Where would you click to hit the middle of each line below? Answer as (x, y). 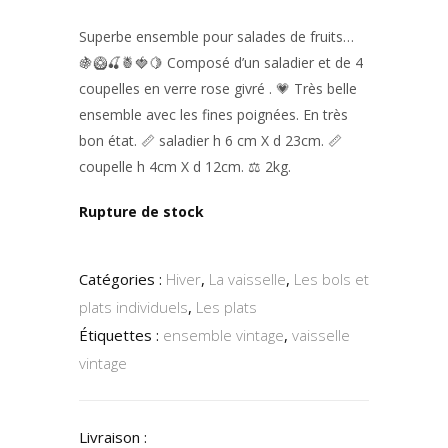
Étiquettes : (121, 335)
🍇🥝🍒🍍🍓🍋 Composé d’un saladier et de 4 (221, 62)
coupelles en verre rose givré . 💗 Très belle (218, 88)
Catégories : (122, 279)
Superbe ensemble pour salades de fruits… (216, 36)
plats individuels (133, 307)
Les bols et (331, 279)
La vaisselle (247, 279)
